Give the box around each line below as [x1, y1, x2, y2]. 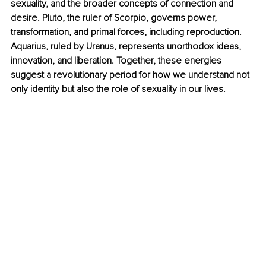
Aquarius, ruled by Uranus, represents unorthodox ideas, [11, 40, 243, 53]
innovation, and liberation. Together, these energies [11, 55, 224, 67]
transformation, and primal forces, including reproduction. [11, 26, 244, 39]
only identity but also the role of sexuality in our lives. [11, 83, 226, 96]
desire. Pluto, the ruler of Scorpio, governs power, [11, 12, 219, 24]
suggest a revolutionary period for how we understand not [11, 69, 252, 81]
